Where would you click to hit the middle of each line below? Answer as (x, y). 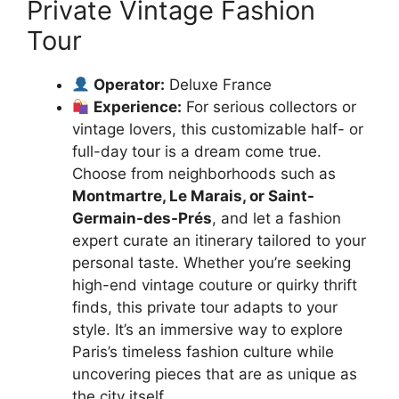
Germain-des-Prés (142, 218)
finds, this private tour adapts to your (205, 307)
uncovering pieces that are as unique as (215, 374)
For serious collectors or (269, 107)
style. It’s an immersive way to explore (208, 330)
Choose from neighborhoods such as (204, 174)
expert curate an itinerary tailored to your (219, 240)
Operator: (130, 85)
